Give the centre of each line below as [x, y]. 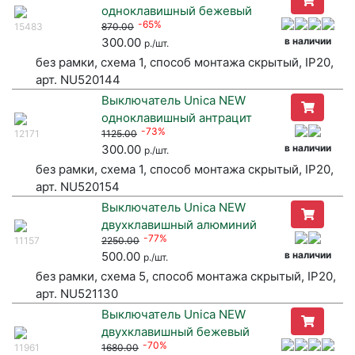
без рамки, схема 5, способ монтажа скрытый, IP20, [186, 277]
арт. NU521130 [77, 294]
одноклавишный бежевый [177, 11]
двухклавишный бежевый [176, 332]
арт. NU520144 [78, 80]
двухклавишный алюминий [179, 225]
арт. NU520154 [78, 187]
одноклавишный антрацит [177, 118]
